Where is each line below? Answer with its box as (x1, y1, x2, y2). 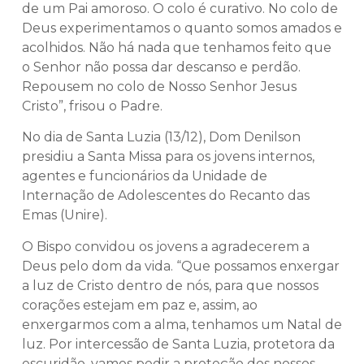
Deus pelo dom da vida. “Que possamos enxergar (22, 258, 340, 274)
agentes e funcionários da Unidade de (22, 168, 267, 184)
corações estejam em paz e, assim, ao (22, 297, 258, 313)
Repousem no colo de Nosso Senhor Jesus (22, 78, 297, 94)
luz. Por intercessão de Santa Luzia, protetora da (22, 336, 335, 352)
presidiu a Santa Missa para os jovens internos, (22, 149, 314, 165)
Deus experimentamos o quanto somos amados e (22, 19, 342, 36)
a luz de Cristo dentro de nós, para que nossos (22, 277, 318, 293)
